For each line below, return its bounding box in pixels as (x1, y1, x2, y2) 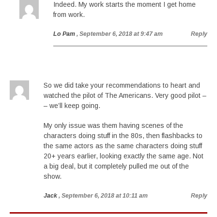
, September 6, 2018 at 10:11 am (59, 192, 148, 199)
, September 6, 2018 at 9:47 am (77, 31, 163, 37)
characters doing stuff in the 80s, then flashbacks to (44, 132, 202, 139)
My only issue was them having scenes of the (44, 122, 183, 129)
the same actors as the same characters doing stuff (44, 142, 202, 150)
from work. (53, 11, 85, 18)
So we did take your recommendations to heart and (44, 81, 200, 89)
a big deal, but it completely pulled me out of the (44, 162, 189, 170)
